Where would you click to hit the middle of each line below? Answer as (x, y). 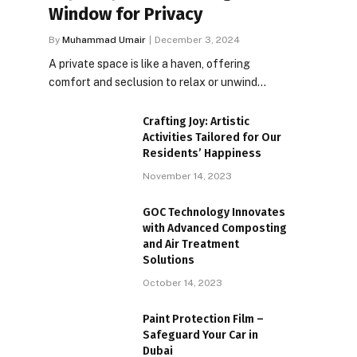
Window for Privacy (126, 14)
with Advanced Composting (215, 228)
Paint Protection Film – (203, 319)
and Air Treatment (191, 244)
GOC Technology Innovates (214, 212)
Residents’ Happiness (202, 153)
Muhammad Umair (104, 40)
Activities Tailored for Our (212, 137)
